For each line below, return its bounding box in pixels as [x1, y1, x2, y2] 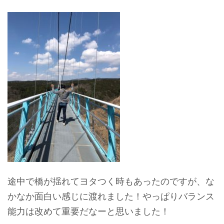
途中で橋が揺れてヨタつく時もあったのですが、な [7, 175, 214, 186]
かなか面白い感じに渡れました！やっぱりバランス [7, 190, 214, 201]
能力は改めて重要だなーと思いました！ [7, 205, 169, 216]
